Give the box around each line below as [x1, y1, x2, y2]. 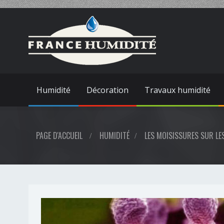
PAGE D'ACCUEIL [36, 129, 82, 141]
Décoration [86, 84, 128, 95]
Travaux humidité [144, 84, 210, 95]
